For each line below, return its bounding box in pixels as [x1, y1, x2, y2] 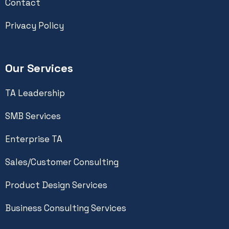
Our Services [5, 60, 73, 75]
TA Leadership [5, 87, 65, 99]
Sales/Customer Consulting [5, 156, 119, 168]
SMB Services [5, 110, 61, 122]
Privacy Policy [5, 19, 64, 31]
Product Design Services [5, 179, 107, 191]
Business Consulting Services [5, 202, 126, 214]
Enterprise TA [5, 133, 62, 145]
